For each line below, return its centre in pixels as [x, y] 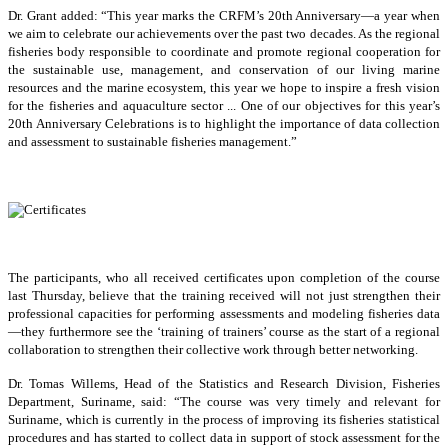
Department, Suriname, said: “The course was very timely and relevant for [224, 401]
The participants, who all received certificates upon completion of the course [224, 277]
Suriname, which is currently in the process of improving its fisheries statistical [224, 419]
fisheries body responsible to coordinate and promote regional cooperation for [224, 51]
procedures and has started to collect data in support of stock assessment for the [224, 437]
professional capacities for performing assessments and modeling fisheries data [224, 313]
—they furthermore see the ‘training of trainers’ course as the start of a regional [224, 331]
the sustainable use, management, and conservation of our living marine [224, 69]
